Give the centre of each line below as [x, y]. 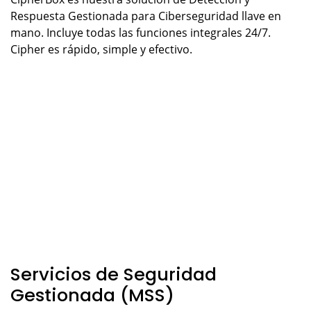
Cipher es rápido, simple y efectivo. [101, 50]
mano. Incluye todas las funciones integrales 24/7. [141, 33]
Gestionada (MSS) [92, 295]
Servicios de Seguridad [114, 275]
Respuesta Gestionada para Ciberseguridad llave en [146, 16]
